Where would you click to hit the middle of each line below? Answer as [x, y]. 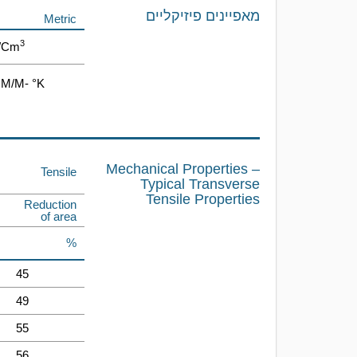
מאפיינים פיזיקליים [203, 16]
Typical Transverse [200, 184]
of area [59, 216]
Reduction [50, 204]
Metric [60, 19]
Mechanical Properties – [183, 169]
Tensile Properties [203, 199]
